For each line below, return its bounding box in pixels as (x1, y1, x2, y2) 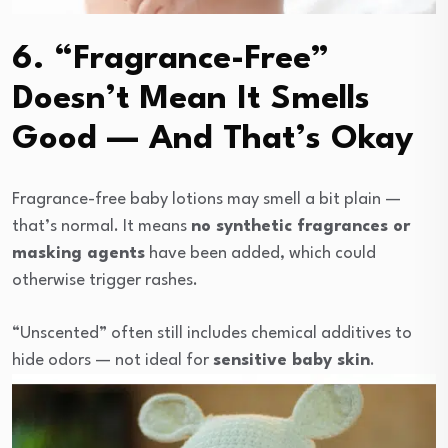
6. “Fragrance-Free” (12, 42, 330, 76)
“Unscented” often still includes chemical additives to (12, 324, 412, 342)
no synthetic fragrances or (191, 217, 410, 235)
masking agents (12, 244, 145, 262)
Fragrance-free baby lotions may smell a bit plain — (12, 190, 401, 208)
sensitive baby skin (213, 351, 370, 369)
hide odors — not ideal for (12, 351, 213, 369)
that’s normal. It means (12, 217, 191, 235)
